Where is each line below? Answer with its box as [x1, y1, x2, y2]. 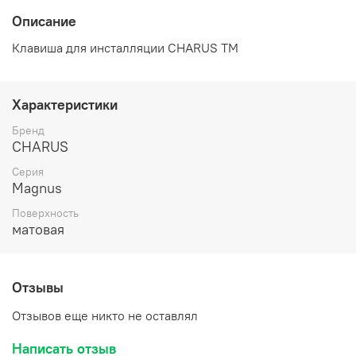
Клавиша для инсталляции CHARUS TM [12, 39, 238, 56]
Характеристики [12, 95, 118, 114]
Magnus [12, 178, 62, 197]
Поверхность [12, 205, 79, 220]
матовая [12, 219, 64, 238]
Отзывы [12, 278, 64, 297]
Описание [12, 11, 76, 30]
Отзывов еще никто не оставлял [12, 307, 198, 323]
